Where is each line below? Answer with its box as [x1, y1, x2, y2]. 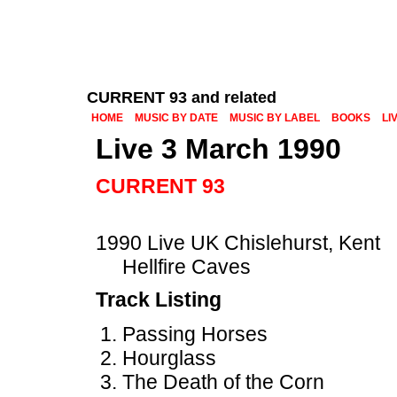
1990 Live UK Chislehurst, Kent [96, 231, 380, 254]
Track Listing [96, 288, 222, 311]
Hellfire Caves [122, 255, 251, 278]
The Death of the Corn [122, 370, 324, 393]
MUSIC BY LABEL [230, 112, 320, 124]
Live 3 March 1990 [96, 133, 341, 165]
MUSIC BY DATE [135, 112, 218, 124]
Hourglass [122, 346, 216, 370]
